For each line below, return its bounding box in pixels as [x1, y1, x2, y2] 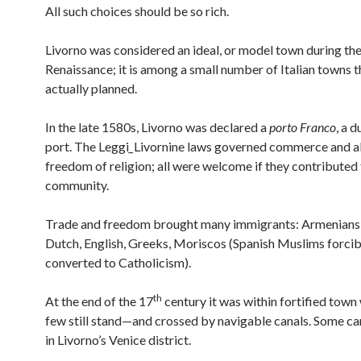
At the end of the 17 [45, 293, 153, 309]
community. [45, 177, 109, 193]
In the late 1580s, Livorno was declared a [45, 119, 269, 135]
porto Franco [269, 119, 336, 135]
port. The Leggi [45, 139, 129, 154]
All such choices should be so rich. [45, 3, 229, 19]
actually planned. [45, 81, 137, 96]
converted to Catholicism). [45, 255, 191, 270]
